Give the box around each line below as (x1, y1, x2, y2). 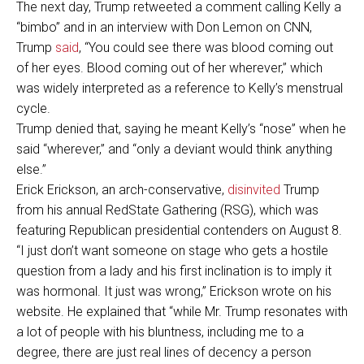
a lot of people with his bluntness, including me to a (16, 324, 304, 340)
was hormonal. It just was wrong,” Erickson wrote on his (16, 284, 331, 300)
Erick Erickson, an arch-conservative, (16, 182, 227, 198)
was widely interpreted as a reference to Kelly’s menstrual (16, 80, 343, 97)
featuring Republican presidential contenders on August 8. (16, 223, 342, 239)
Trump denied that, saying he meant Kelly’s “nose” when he (16, 121, 346, 137)
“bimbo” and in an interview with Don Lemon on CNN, (16, 19, 312, 36)
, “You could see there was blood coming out (79, 40, 333, 56)
